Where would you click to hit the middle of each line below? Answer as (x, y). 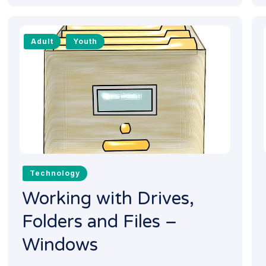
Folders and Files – (100, 222)
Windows (60, 245)
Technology (55, 173)
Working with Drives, (108, 199)
